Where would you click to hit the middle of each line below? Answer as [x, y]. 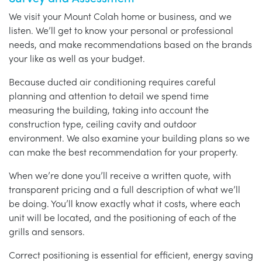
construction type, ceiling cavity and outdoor [103, 123]
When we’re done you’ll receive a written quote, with [120, 175]
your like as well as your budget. [77, 58]
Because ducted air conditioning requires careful [112, 81]
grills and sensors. [47, 231]
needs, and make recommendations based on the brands [130, 44]
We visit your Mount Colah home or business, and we [120, 16]
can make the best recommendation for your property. [123, 151]
